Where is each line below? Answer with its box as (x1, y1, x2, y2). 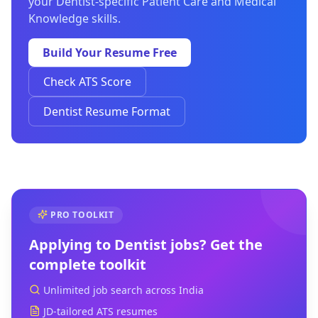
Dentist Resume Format (43, 104, 170, 119)
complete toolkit (29, 255, 146, 274)
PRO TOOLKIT (50, 209, 114, 221)
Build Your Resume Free (43, 45, 177, 60)
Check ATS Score (43, 74, 131, 89)
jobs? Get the (167, 235, 263, 254)
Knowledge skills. (28, 11, 121, 26)
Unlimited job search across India (43, 283, 204, 297)
